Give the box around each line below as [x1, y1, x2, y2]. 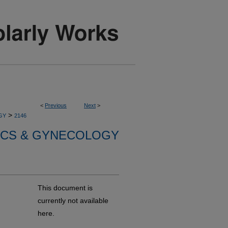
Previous [45, 102, 67, 108]
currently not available [38, 196, 108, 205]
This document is [38, 184, 93, 192]
